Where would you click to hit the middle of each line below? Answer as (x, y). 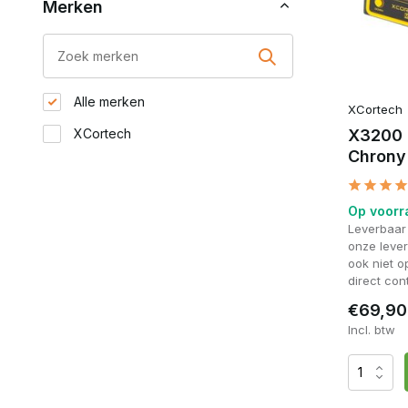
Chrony (377, 157)
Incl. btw (372, 330)
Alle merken (107, 102)
